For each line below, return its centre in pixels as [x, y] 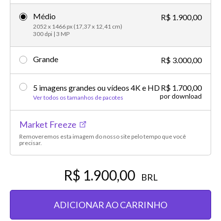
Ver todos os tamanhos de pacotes [78, 97]
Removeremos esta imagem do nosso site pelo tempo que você [103, 136]
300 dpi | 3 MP [51, 34]
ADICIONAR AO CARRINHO [110, 204]
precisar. [31, 143]
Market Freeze [48, 124]
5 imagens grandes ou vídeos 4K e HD [96, 87]
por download [181, 96]
